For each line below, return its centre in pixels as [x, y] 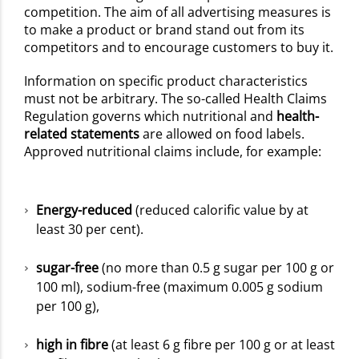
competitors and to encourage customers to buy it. [179, 48]
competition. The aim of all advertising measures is [177, 12]
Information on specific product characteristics [166, 81]
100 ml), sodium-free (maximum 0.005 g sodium [179, 287]
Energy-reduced [84, 210]
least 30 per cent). [91, 230]
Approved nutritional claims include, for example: [173, 152]
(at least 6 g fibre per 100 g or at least [222, 345]
